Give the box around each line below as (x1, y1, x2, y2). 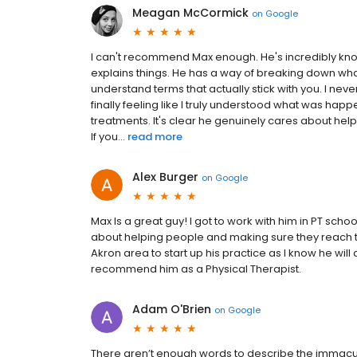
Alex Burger (132, 169, 198, 186)
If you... (91, 129, 125, 145)
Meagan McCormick (132, 5, 249, 22)
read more (127, 129, 182, 145)
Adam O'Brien (132, 301, 211, 318)
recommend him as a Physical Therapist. (91, 261, 301, 277)
